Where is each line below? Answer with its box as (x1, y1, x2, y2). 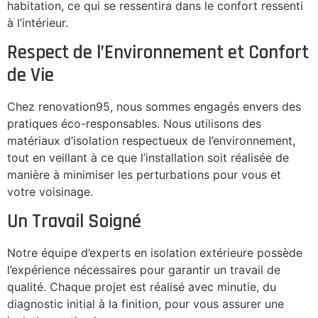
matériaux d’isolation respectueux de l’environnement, (7, 133, 295, 148)
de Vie (7, 62, 54, 87)
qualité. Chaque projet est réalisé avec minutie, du (7, 280, 276, 295)
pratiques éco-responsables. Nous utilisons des (7, 116, 261, 131)
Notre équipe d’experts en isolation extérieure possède (7, 246, 302, 261)
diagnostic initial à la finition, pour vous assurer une (7, 297, 284, 312)
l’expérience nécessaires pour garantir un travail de (7, 263, 280, 278)
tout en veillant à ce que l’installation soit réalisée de (7, 150, 289, 165)
